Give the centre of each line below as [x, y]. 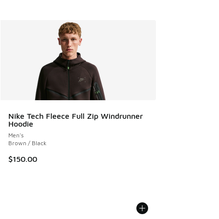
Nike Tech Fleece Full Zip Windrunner [76, 116]
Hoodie [21, 124]
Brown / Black [27, 143]
